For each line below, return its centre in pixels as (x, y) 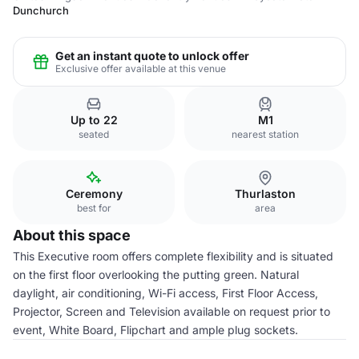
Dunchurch (41, 10)
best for (94, 208)
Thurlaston (265, 194)
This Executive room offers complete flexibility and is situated (173, 256)
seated (94, 134)
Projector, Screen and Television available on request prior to (171, 311)
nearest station (265, 134)
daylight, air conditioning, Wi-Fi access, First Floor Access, (165, 293)
